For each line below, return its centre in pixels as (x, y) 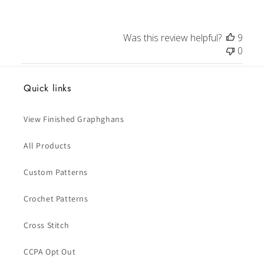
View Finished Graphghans (74, 119)
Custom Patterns (56, 172)
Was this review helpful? (173, 37)
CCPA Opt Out (50, 251)
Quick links (47, 88)
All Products (47, 145)
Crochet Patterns (56, 198)
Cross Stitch (47, 225)
